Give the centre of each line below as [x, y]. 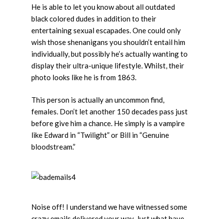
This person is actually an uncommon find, [98, 100]
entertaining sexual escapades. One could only [106, 30]
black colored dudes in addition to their [94, 18]
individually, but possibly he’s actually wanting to [109, 54]
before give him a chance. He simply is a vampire [108, 123]
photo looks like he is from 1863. [84, 77]
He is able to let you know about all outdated [103, 7]
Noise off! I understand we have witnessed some [109, 207]
